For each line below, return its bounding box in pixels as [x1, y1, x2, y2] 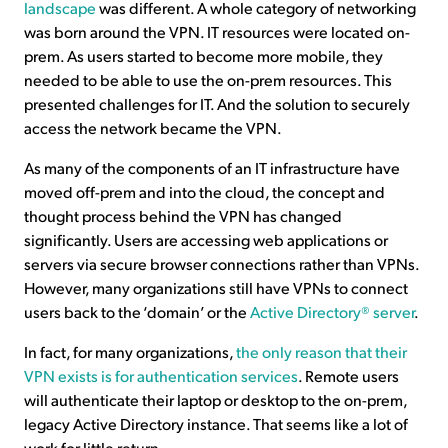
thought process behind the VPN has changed [24, 205, 342, 227]
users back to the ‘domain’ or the [24, 301, 250, 323]
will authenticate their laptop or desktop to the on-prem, [24, 389, 407, 411]
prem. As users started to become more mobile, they [24, 45, 383, 67]
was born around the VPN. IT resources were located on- [24, 21, 410, 43]
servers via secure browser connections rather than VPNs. [24, 253, 419, 275]
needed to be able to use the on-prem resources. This [24, 69, 392, 91]
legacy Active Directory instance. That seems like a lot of [24, 413, 408, 435]
